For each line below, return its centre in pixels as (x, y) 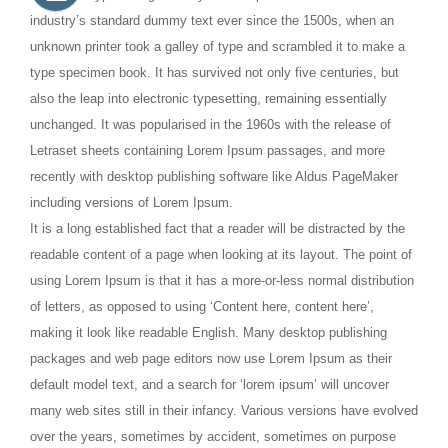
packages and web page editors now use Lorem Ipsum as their (211, 358)
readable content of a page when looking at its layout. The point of (221, 254)
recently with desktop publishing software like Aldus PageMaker (214, 176)
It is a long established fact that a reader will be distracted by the (217, 228)
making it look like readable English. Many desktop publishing (208, 332)
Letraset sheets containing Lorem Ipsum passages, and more (207, 150)
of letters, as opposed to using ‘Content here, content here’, (202, 306)
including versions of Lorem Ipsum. (131, 202)
